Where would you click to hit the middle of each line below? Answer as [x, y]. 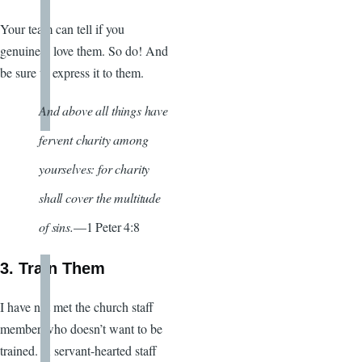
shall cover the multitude [100, 197]
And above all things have [103, 110]
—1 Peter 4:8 [106, 226]
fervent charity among [94, 139]
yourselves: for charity [95, 168]
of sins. [56, 226]
